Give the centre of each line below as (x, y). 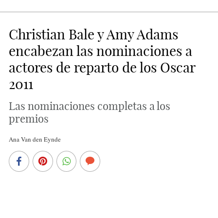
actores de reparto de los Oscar (102, 68)
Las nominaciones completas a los (89, 106)
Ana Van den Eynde (35, 139)
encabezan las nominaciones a (100, 51)
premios (28, 119)
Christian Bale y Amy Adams (93, 35)
